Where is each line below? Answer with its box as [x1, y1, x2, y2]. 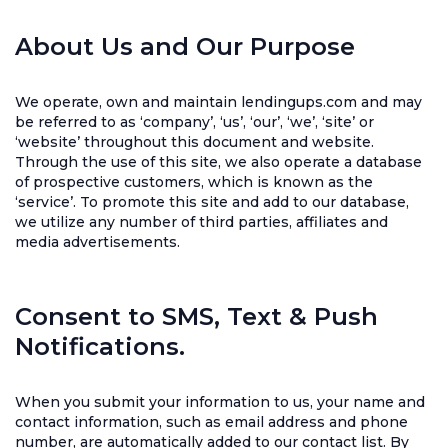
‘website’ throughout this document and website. [15, 133, 374, 151]
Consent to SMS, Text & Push [15, 302, 378, 331]
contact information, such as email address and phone [15, 413, 408, 431]
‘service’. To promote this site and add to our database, [15, 193, 409, 211]
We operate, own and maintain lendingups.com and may [15, 93, 422, 111]
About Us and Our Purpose [15, 32, 355, 61]
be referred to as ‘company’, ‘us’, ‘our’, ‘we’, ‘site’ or [15, 113, 374, 131]
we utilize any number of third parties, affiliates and [15, 213, 388, 231]
